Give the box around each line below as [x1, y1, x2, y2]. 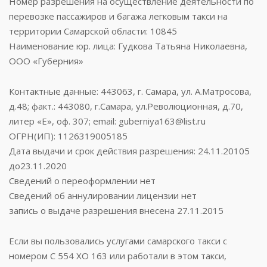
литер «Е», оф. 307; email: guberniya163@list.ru [9, 114, 206, 127]
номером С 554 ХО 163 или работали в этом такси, [9, 249, 226, 262]
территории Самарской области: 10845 [9, 24, 177, 37]
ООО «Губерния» [9, 54, 83, 67]
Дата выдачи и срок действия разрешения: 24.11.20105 [9, 144, 250, 157]
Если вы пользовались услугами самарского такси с [9, 234, 227, 247]
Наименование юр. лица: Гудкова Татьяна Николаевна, [9, 39, 247, 52]
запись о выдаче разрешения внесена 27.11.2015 [9, 204, 223, 216]
